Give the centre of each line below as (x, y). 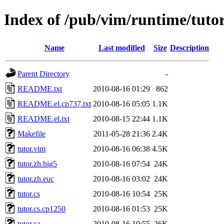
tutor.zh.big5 (37, 163)
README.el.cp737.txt (54, 103)
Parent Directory (43, 73)
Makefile (31, 133)
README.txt (40, 88)
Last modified (121, 47)
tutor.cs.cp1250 (41, 208)
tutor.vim (31, 148)
